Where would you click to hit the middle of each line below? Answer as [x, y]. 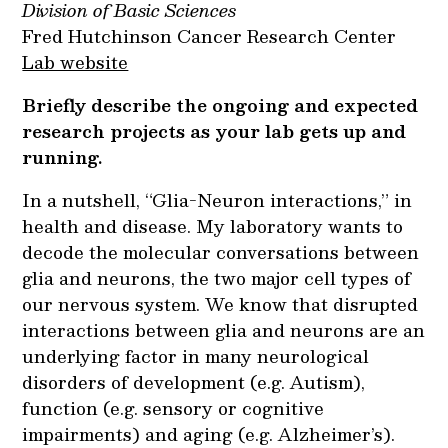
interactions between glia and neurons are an [224, 329]
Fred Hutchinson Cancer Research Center [209, 35]
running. [62, 156]
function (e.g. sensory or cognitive [173, 407]
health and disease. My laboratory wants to [213, 225]
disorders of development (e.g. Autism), [194, 381]
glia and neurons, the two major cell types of [217, 277]
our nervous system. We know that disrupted [220, 303]
